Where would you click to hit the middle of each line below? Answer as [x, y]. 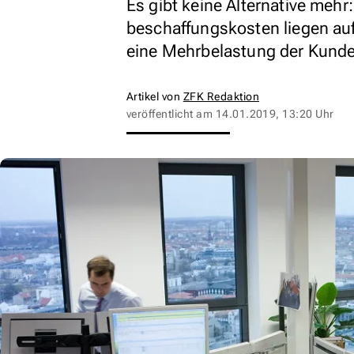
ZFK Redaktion [221, 96]
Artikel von [155, 96]
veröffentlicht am [171, 114]
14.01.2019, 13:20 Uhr [275, 114]
